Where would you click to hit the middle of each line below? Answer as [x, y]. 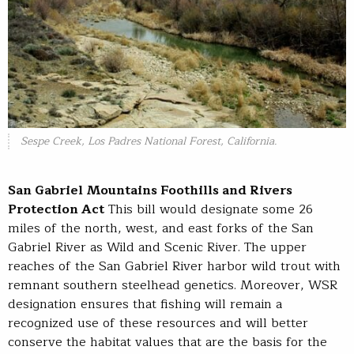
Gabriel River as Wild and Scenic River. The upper [157, 247]
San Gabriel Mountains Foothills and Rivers [150, 190]
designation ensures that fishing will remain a [145, 304]
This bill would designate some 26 [209, 209]
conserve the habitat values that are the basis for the [168, 342]
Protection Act [56, 209]
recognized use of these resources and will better [158, 323]
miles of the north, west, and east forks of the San [161, 228]
